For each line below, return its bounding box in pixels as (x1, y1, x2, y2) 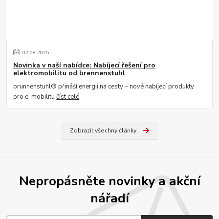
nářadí (90, 189, 129, 207)
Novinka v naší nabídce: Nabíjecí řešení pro (13, 61, 156, 70)
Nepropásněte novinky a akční (19, 172, 200, 190)
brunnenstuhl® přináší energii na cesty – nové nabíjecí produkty (13, 82, 195, 91)
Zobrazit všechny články (69, 127, 136, 135)
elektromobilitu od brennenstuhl (13, 68, 126, 78)
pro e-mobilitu (13, 92, 57, 102)
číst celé (56, 92, 80, 102)
